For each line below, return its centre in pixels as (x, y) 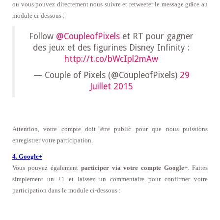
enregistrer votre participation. (53, 140)
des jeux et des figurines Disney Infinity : (111, 48)
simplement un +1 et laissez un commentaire (80, 179)
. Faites (198, 168)
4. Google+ (27, 157)
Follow (42, 37)
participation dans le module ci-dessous (65, 191)
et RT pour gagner (157, 37)
